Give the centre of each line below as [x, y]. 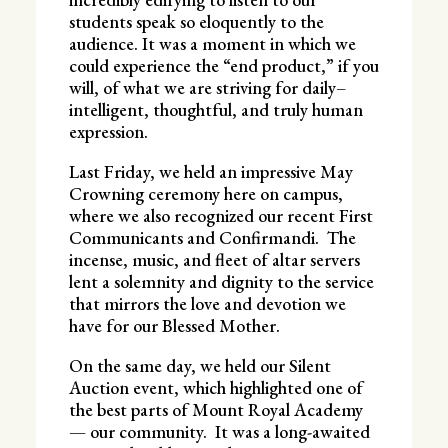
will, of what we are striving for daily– [207, 87]
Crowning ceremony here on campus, [205, 193]
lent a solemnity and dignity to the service [221, 281]
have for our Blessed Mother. [178, 325]
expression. [108, 131]
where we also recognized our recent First [220, 215]
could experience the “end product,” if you [223, 65]
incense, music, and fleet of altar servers [214, 259]
